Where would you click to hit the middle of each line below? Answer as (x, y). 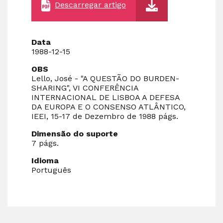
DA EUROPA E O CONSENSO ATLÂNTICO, (109, 107)
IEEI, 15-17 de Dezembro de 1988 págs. (105, 116)
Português (51, 170)
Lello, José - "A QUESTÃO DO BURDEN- (105, 78)
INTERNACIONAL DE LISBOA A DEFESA (106, 97)
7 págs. (45, 143)
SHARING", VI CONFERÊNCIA (85, 88)
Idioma (45, 160)
